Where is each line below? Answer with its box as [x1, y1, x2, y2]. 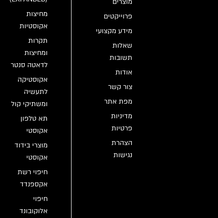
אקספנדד [20, 180, 48, 189]
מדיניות [111, 111, 132, 121]
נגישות [113, 150, 132, 160]
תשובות [109, 53, 132, 62]
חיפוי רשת [18, 167, 48, 177]
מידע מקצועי [96, 26, 132, 36]
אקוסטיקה [18, 75, 48, 84]
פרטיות [111, 124, 132, 133]
